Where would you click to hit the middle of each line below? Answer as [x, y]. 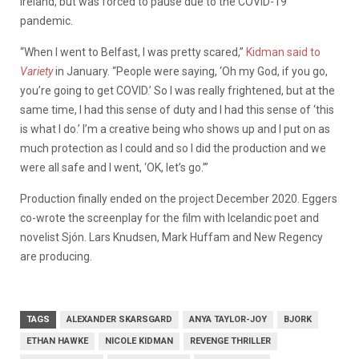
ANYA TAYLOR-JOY [228, 319]
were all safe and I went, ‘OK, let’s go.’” [114, 167]
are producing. [56, 256]
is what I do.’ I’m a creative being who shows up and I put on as [175, 129]
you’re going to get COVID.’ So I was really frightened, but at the [177, 90]
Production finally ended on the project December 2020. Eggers [179, 198]
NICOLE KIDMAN [139, 341]
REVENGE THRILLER [230, 341]
